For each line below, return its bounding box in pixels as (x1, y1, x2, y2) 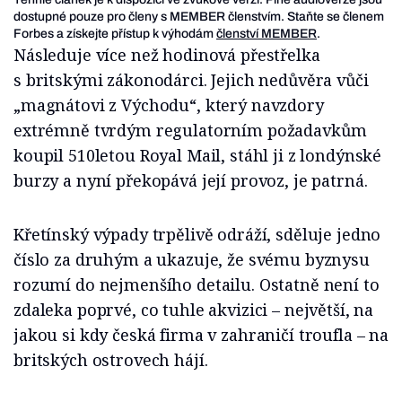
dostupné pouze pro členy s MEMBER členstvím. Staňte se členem (13, 10, 384, 24)
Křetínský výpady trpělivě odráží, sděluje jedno (13, 223, 381, 246)
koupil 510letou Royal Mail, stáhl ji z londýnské (13, 144, 382, 167)
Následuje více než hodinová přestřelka (13, 44, 320, 66)
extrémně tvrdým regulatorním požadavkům (13, 119, 367, 142)
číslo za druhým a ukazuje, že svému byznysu (13, 249, 370, 271)
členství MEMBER (216, 27, 317, 41)
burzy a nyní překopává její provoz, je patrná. (13, 170, 368, 192)
